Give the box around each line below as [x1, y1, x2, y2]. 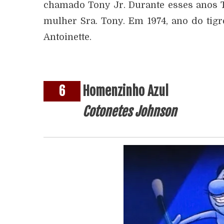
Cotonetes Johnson [82, 103, 176, 119]
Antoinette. [43, 32, 91, 42]
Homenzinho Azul [82, 83, 168, 99]
